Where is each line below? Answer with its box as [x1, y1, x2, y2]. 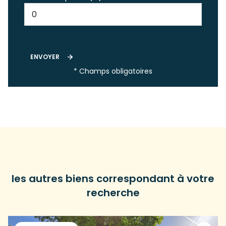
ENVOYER [30, 52, 60, 61]
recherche [86, 186, 140, 200]
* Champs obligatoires [74, 66, 152, 76]
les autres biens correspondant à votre [12, 172, 214, 186]
